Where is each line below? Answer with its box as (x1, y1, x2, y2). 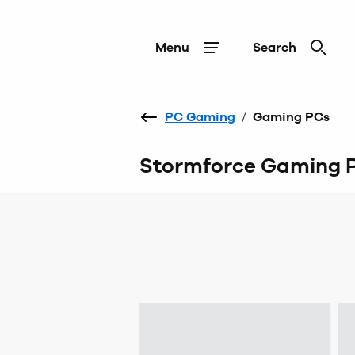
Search (253, 40, 296, 55)
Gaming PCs (253, 109, 330, 124)
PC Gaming (165, 109, 235, 124)
